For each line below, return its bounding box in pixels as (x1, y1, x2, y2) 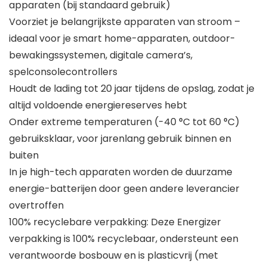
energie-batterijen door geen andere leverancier (9, 182, 240, 196)
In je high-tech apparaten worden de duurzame (9, 165, 232, 179)
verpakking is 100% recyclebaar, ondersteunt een (9, 232, 238, 246)
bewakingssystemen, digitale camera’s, (9, 48, 193, 63)
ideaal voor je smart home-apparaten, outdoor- (9, 32, 235, 46)
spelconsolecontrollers (9, 65, 117, 79)
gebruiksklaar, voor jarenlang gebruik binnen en (9, 132, 231, 146)
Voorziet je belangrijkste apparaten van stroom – (9, 15, 240, 29)
